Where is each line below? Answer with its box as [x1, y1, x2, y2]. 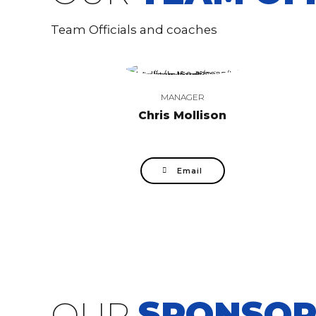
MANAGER [160, 92, 205, 103]
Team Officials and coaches [51, 23, 217, 37]
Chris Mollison [138, 108, 227, 122]
